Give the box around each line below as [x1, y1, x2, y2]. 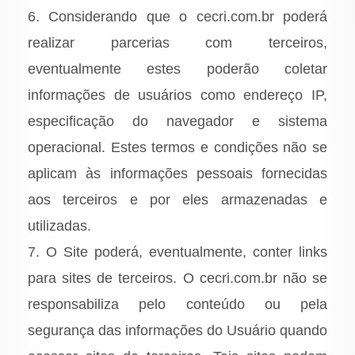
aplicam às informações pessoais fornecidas [28, 166, 327, 182]
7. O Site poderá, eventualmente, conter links [28, 244, 327, 261]
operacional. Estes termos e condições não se [28, 139, 327, 156]
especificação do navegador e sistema [28, 113, 327, 130]
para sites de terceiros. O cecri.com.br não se [28, 270, 327, 287]
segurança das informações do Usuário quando [28, 323, 327, 339]
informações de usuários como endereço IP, [28, 87, 327, 104]
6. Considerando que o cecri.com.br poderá [28, 9, 327, 25]
